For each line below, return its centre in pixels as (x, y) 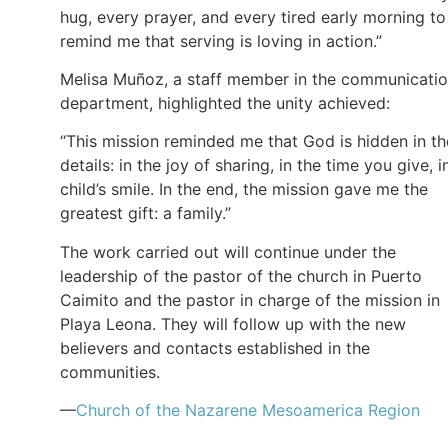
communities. (110, 371)
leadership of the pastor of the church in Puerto (241, 275)
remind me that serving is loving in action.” (221, 40)
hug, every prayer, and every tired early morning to (253, 16)
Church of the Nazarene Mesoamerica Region (248, 410)
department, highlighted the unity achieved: (225, 102)
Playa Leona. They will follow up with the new (233, 323)
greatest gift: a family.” (145, 213)
